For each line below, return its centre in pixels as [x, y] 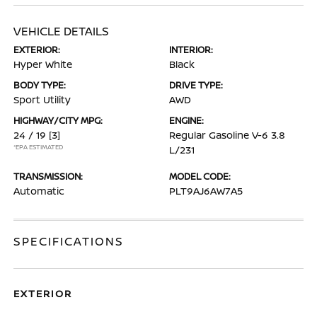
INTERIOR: [191, 50]
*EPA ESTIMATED [39, 147]
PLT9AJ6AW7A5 [206, 191]
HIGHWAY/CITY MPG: [58, 120]
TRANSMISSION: [48, 176]
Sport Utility [42, 99]
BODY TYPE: [40, 85]
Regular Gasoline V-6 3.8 [227, 135]
